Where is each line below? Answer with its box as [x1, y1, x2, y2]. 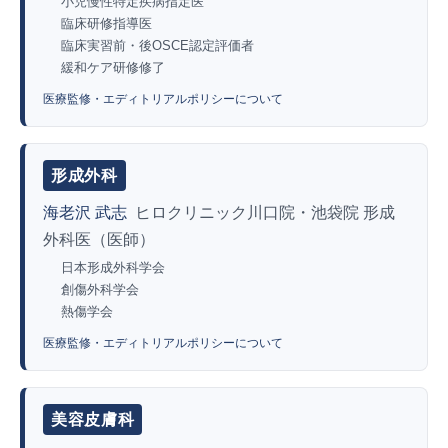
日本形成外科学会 [61, 259, 165, 275]
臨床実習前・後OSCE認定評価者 [61, 37, 254, 53]
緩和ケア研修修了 [61, 59, 165, 75]
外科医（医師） [43, 230, 155, 248]
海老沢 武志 [43, 203, 127, 221]
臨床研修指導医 [61, 15, 152, 31]
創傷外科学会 [61, 281, 139, 297]
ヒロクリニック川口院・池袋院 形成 [135, 203, 395, 221]
